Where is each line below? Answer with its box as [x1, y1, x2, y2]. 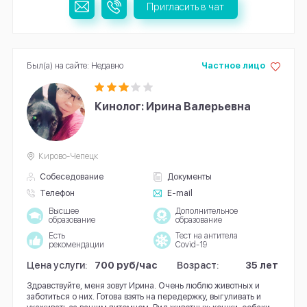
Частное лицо [201, 60, 265, 71]
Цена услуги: [26, 259, 88, 271]
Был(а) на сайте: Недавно [26, 60, 123, 71]
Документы [167, 171, 212, 182]
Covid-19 [175, 239, 207, 249]
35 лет [245, 259, 278, 271]
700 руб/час [95, 259, 158, 271]
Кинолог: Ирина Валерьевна [95, 100, 251, 114]
